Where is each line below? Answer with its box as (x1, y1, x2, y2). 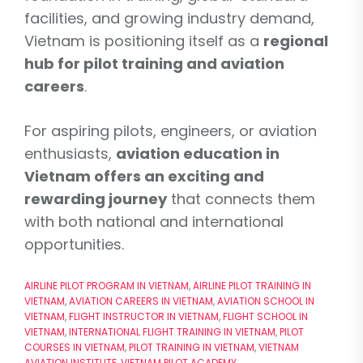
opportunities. (24, 233, 124, 254)
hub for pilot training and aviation (24, 53, 284, 74)
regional (263, 30, 328, 51)
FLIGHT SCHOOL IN (223, 309, 308, 323)
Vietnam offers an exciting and (24, 165, 264, 186)
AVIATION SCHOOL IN (217, 293, 314, 308)
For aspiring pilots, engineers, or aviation (24, 120, 317, 141)
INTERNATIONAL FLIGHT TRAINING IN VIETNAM (69, 324, 275, 339)
